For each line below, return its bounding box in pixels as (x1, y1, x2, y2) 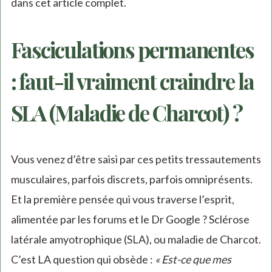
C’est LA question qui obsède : (10, 253, 155, 267)
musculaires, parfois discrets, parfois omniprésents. (10, 172, 253, 186)
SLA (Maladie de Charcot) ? (10, 98, 242, 127)
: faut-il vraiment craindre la (10, 66, 254, 95)
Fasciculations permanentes (10, 35, 254, 64)
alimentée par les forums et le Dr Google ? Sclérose (10, 212, 250, 226)
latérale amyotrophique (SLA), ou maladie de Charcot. (10, 233, 261, 246)
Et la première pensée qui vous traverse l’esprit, (10, 192, 234, 206)
